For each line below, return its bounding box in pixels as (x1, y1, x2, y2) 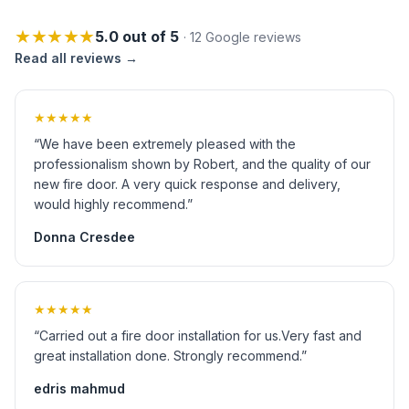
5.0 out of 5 (94, 27, 179, 46)
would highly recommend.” (34, 196, 193, 212)
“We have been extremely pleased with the (34, 136, 296, 152)
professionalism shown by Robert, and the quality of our (34, 156, 371, 172)
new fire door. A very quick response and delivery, (34, 176, 341, 192)
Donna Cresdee (34, 229, 135, 245)
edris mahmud (34, 381, 125, 396)
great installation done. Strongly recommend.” (34, 348, 307, 363)
